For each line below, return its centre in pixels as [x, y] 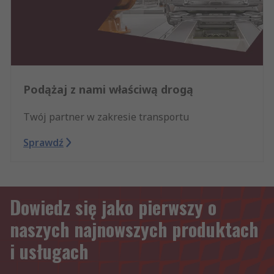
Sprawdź [43, 143]
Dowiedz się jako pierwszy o [113, 207]
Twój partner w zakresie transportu [106, 117]
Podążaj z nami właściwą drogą [108, 90]
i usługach [49, 251]
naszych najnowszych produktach [134, 229]
